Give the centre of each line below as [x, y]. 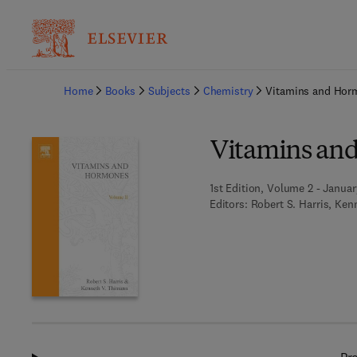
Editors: [228, 204]
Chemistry [228, 91]
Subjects [169, 91]
